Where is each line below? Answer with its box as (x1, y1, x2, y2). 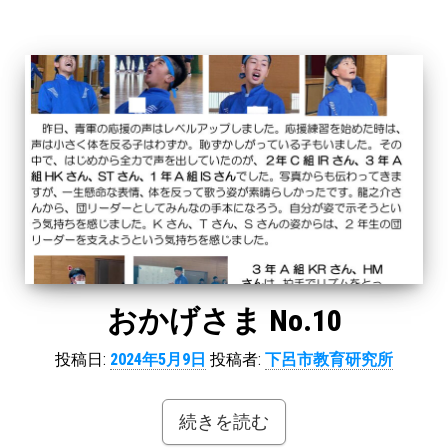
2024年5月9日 (110, 349, 206, 369)
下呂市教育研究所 (265, 349, 393, 369)
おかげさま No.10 (106, 302, 342, 338)
